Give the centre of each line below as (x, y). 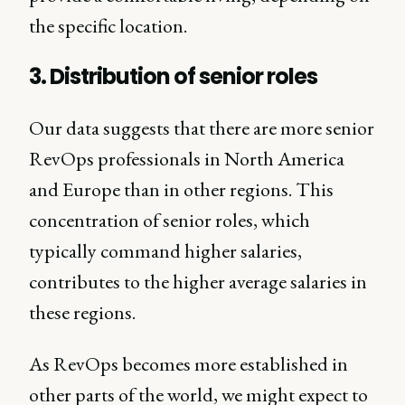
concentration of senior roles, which (170, 221)
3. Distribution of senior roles (173, 77)
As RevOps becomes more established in (188, 364)
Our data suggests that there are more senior (202, 128)
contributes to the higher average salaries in (198, 282)
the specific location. (108, 26)
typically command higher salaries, (165, 251)
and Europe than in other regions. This (181, 190)
